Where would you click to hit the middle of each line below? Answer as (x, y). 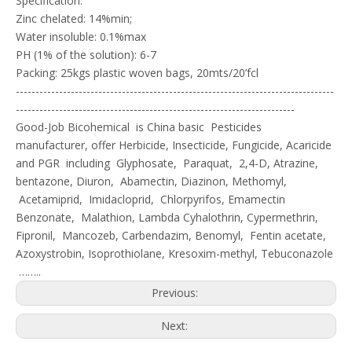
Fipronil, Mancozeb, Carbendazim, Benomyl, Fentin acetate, (171, 235)
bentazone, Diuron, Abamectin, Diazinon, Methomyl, (151, 181)
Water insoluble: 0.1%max (81, 36)
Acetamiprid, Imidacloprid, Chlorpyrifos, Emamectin (150, 199)
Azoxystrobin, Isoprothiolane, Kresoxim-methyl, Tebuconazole (174, 253)
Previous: (176, 292)
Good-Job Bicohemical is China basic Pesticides (139, 126)
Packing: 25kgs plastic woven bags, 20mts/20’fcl (137, 72)
